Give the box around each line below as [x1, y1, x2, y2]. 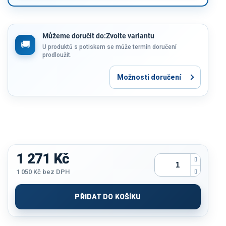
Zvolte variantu [106, 31, 154, 40]
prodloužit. [42, 51, 72, 59]
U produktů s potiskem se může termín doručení [42, 43, 177, 50]
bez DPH [41, 167, 70, 176]
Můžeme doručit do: [42, 31, 106, 40]
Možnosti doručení [117, 73, 181, 81]
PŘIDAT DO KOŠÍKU [75, 192, 141, 201]
